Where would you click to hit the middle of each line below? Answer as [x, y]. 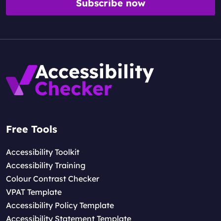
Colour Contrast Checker [53, 179]
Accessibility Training [46, 166]
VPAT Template [34, 192]
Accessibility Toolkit [43, 152]
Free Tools [32, 129]
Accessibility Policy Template [60, 205]
